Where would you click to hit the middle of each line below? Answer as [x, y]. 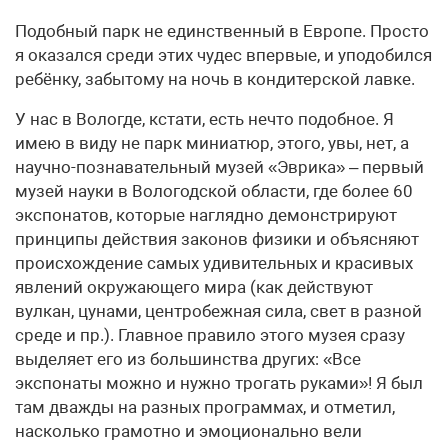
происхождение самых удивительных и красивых [214, 262]
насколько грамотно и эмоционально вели [188, 430]
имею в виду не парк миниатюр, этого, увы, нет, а [212, 142]
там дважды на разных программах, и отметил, [205, 406]
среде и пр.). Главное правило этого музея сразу [210, 334]
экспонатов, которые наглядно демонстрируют [206, 214]
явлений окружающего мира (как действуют [194, 286]
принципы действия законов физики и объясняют [217, 238]
